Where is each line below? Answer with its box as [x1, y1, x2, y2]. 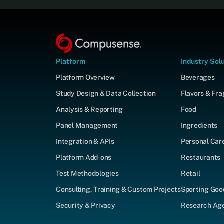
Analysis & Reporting [56, 105, 123, 113]
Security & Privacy [56, 201, 115, 209]
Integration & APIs [56, 137, 114, 145]
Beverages [180, 73, 215, 81]
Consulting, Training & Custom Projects [56, 185, 181, 193]
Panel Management [56, 121, 118, 129]
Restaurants [180, 153, 221, 161]
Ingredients [180, 121, 218, 129]
